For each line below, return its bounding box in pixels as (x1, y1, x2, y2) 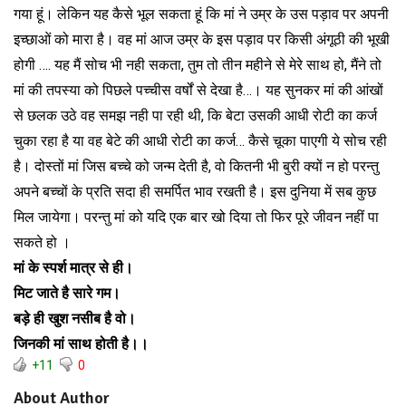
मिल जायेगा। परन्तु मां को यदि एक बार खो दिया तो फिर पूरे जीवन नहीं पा (14, 208, 379, 226)
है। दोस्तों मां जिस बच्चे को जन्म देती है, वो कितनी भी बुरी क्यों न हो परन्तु (14, 157, 379, 175)
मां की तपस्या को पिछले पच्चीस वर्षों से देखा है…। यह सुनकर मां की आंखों (14, 81, 383, 99)
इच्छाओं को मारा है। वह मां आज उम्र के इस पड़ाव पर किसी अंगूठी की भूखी (14, 30, 390, 48)
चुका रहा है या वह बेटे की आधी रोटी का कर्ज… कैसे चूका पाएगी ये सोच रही (14, 131, 387, 150)
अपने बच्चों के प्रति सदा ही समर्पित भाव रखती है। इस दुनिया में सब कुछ (14, 182, 376, 200)
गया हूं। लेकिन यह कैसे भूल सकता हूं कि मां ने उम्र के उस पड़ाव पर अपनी (14, 5, 389, 23)
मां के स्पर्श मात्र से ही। (14, 258, 133, 276)
